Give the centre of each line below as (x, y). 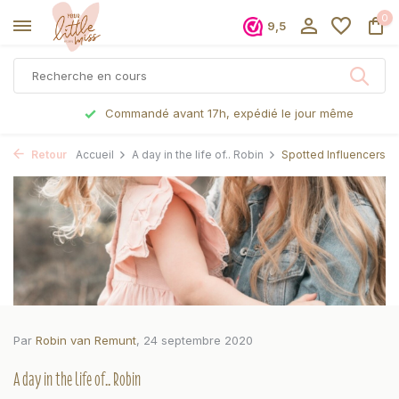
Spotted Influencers (334, 155)
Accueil (95, 155)
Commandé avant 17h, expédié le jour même (210, 113)
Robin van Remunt (86, 341)
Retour (48, 155)
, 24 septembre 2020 (195, 341)
